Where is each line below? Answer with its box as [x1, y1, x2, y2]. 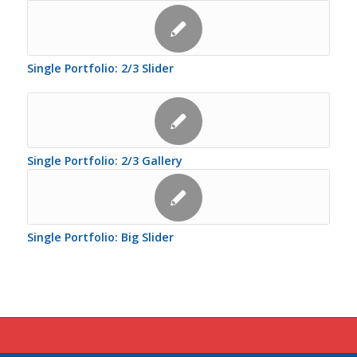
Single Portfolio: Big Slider [26, 229, 174, 245]
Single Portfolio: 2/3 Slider [26, 61, 174, 76]
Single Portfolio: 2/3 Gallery [26, 153, 182, 169]
